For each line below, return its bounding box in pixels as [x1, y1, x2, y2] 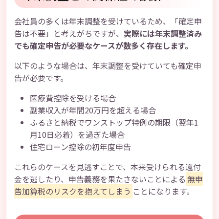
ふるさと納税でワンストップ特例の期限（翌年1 [30, 116, 198, 128]
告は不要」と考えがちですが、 [14, 27, 124, 39]
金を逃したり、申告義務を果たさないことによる [14, 173, 186, 185]
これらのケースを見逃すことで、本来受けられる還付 [14, 161, 201, 173]
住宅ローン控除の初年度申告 [30, 141, 131, 153]
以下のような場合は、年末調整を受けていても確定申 [14, 60, 201, 71]
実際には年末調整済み [124, 27, 202, 39]
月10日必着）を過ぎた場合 [30, 129, 125, 140]
